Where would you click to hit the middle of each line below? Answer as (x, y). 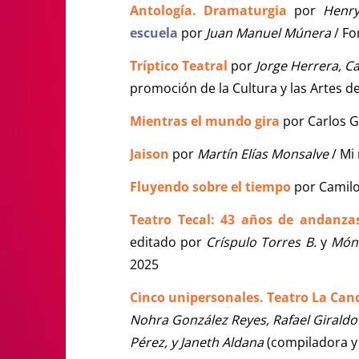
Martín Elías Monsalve (264, 153)
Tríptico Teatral (180, 65)
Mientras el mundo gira (205, 121)
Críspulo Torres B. (263, 242)
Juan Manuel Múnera (268, 32)
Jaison (151, 153)
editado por (168, 242)
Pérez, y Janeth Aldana (197, 342)
